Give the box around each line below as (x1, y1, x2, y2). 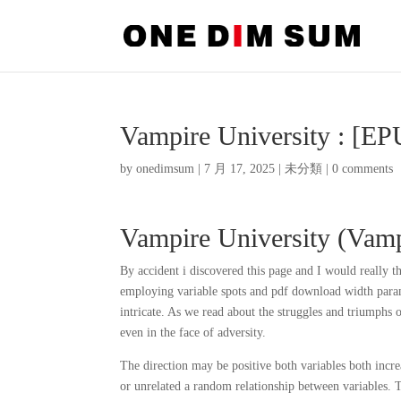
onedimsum (136, 162, 195, 175)
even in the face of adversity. (120, 326, 267, 339)
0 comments (332, 162, 394, 175)
